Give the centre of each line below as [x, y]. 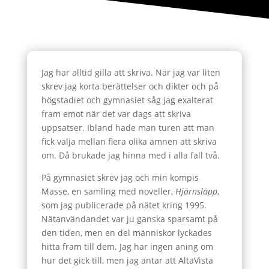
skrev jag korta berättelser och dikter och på [130, 86]
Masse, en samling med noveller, [108, 191]
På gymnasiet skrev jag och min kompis [120, 177]
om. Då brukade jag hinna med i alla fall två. [130, 155]
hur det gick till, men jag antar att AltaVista [127, 260]
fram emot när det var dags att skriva [116, 114]
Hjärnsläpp [196, 191]
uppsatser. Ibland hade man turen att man [128, 128]
